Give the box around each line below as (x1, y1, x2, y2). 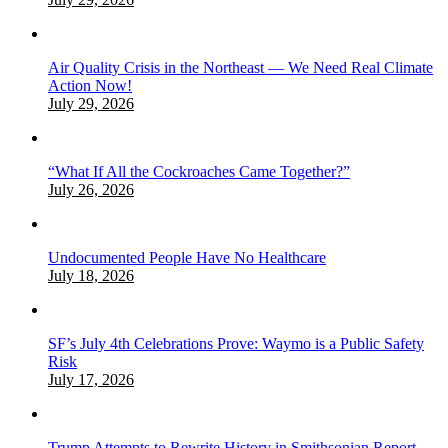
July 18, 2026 (48, 266, 134, 284)
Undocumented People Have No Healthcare (48, 248, 326, 266)
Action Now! (48, 76, 132, 94)
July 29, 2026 (48, 94, 134, 112)
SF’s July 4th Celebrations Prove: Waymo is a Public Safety (48, 334, 424, 352)
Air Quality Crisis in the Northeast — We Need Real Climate (48, 58, 433, 76)
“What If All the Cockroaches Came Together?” (48, 162, 350, 180)
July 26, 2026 (48, 180, 134, 198)
